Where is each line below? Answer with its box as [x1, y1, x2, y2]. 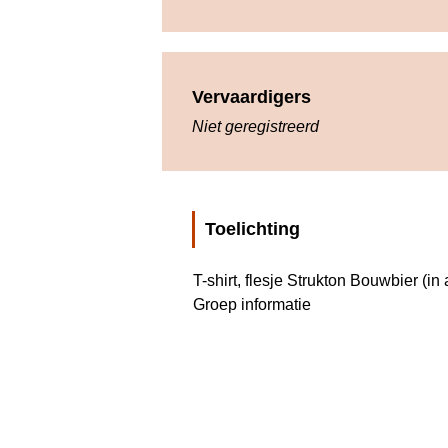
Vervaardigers [192, 87, 311, 107]
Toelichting [205, 219, 300, 239]
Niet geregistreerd [192, 118, 319, 135]
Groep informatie [193, 296, 323, 313]
